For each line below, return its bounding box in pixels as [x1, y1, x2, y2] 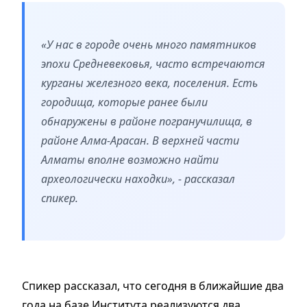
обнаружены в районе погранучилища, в [41, 114, 252, 130]
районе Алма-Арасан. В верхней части [41, 133, 239, 149]
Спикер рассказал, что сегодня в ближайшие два [22, 278, 284, 294]
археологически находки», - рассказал [41, 171, 235, 187]
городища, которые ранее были [41, 95, 208, 110]
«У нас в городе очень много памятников [41, 37, 256, 53]
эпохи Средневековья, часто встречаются [41, 56, 265, 72]
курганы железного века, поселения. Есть [41, 75, 258, 91]
